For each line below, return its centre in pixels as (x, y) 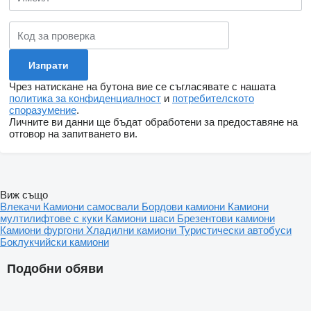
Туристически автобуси (235, 230)
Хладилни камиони (133, 230)
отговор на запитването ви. (73, 134)
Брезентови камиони (226, 219)
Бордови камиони (185, 207)
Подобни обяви (55, 269)
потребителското (213, 99)
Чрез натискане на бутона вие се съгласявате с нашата (142, 87)
